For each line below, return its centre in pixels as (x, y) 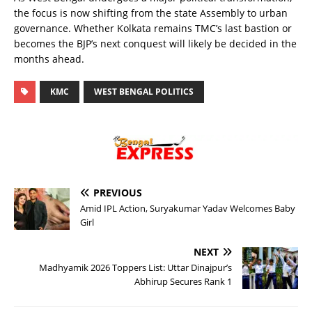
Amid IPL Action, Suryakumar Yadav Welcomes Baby (188, 209)
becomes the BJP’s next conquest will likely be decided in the (155, 43)
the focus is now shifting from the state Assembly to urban (151, 13)
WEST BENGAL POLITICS (144, 91)
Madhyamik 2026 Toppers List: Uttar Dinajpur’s (135, 268)
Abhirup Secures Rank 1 (183, 282)
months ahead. (49, 58)
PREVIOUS (118, 193)
